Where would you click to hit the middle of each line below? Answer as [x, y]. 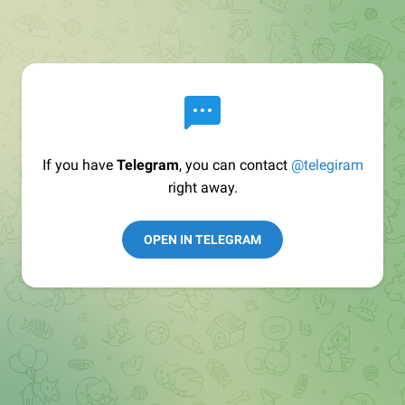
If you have [79, 165]
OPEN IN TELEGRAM [202, 240]
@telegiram [327, 165]
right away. [202, 188]
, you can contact [235, 165]
